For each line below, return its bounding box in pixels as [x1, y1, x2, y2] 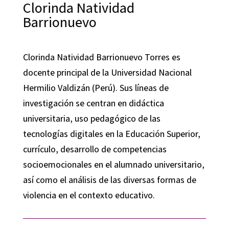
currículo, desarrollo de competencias [22, 143, 167, 155]
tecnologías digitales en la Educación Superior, [22, 128, 200, 140]
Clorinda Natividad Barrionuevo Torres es [22, 51, 180, 63]
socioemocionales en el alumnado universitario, [22, 158, 204, 170]
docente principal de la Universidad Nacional [22, 66, 192, 78]
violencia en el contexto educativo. [22, 189, 155, 201]
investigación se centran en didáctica [22, 97, 164, 109]
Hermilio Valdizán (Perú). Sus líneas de [22, 82, 169, 94]
